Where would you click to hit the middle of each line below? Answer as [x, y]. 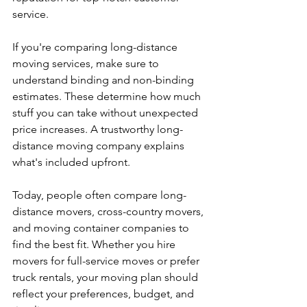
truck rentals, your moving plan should [107, 277]
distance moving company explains [100, 146]
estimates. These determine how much [108, 96]
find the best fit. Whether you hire [95, 244]
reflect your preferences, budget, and [105, 294]
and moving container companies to [102, 228]
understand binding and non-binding [105, 80]
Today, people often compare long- [99, 195]
